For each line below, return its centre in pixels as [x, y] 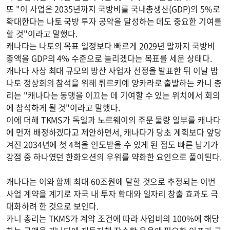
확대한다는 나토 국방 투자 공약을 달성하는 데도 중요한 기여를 [114, 21]
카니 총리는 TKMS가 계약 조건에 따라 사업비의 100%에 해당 [113, 218]
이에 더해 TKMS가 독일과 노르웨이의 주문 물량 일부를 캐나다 [113, 120]
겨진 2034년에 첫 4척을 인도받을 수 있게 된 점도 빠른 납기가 [112, 145]
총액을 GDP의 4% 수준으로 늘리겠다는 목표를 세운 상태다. [109, 58]
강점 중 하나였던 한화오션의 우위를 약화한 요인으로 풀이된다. [114, 157]
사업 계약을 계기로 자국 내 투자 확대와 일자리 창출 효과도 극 [112, 194]
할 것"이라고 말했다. [42, 34]
